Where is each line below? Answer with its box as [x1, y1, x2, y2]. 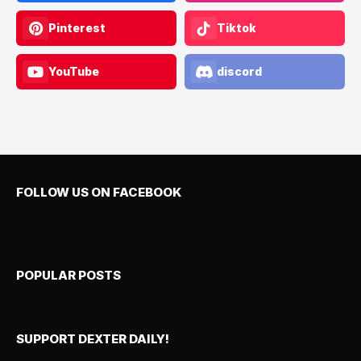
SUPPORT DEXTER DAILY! [16, 330, 169, 346]
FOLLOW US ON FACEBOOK [16, 184, 181, 200]
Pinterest [48, 20, 106, 35]
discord [217, 64, 262, 78]
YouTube [48, 64, 99, 78]
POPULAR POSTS [16, 267, 121, 283]
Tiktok [217, 20, 256, 35]
